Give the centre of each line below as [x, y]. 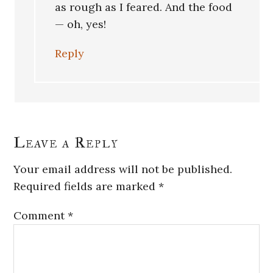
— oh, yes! [81, 24]
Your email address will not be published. [123, 169]
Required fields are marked [86, 186]
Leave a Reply [66, 143]
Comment [41, 216]
